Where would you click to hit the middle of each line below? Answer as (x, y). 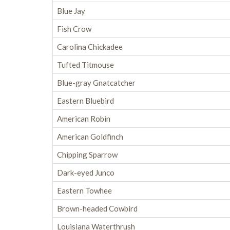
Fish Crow (74, 29)
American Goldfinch (90, 137)
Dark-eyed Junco (86, 172)
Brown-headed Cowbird (97, 208)
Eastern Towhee (84, 190)
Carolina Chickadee (90, 47)
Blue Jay (71, 11)
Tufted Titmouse (85, 65)
